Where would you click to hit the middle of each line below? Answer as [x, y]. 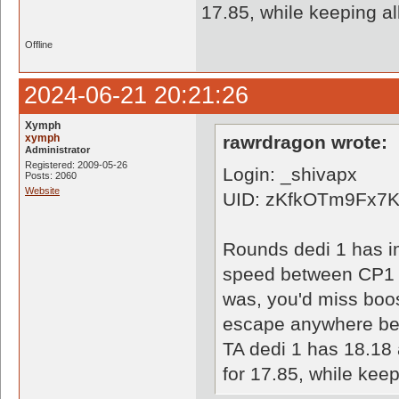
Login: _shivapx [290, 174]
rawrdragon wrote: [305, 142]
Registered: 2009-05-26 [76, 165]
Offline [39, 45]
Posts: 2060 [51, 175]
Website [42, 191]
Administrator [57, 150]
